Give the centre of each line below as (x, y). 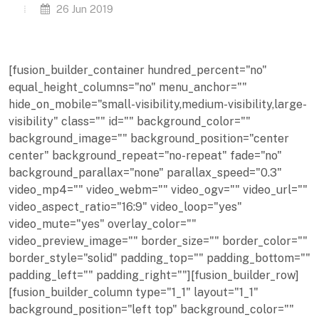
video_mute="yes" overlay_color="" (103, 224)
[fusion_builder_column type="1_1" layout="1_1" (134, 293)
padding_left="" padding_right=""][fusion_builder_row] (154, 276)
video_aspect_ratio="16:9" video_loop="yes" (125, 207)
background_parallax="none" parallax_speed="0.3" (145, 173)
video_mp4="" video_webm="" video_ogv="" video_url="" (158, 190)
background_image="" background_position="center (149, 139)
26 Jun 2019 (83, 9)
